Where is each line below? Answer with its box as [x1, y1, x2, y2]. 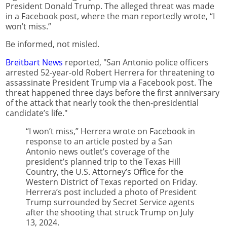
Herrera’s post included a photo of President [26, 186, 197, 198]
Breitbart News [6, 57, 63, 68]
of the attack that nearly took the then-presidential [6, 97, 199, 109]
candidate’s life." [6, 107, 67, 119]
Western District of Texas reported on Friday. [26, 176, 198, 188]
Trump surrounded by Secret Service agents [26, 197, 195, 208]
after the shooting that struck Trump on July [26, 207, 194, 218]
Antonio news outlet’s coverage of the [26, 146, 170, 158]
